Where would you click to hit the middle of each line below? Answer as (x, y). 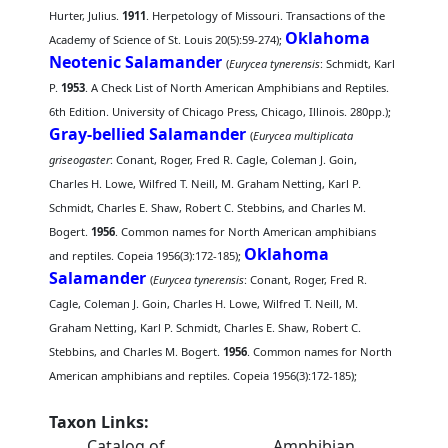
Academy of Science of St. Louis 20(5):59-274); (167, 39)
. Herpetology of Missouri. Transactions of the (266, 15)
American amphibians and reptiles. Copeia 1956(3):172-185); (203, 375)
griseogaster (80, 159)
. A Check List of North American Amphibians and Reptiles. (237, 87)
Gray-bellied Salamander (148, 134)
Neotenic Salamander (136, 62)
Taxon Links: (99, 422)
